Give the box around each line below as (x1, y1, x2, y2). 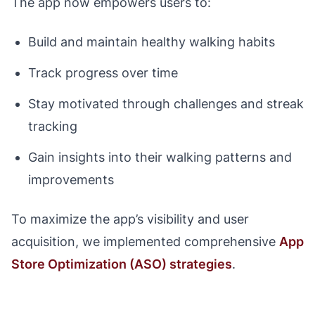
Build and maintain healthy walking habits (28, 34, 275, 49)
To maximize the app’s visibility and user (11, 212, 249, 226)
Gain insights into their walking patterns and (28, 150, 292, 165)
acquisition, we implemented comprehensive (11, 234, 279, 249)
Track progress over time (28, 65, 178, 80)
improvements (28, 172, 114, 187)
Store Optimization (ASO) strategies (11, 257, 232, 271)
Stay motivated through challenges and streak (28, 96, 304, 111)
